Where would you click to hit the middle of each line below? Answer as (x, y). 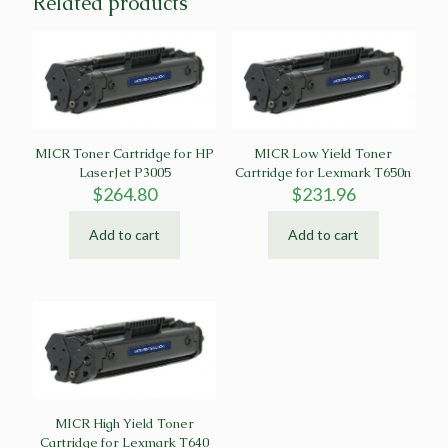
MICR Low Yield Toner (323, 153)
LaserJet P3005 (124, 172)
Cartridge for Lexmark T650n (323, 172)
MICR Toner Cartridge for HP (125, 153)
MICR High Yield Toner (125, 423)
